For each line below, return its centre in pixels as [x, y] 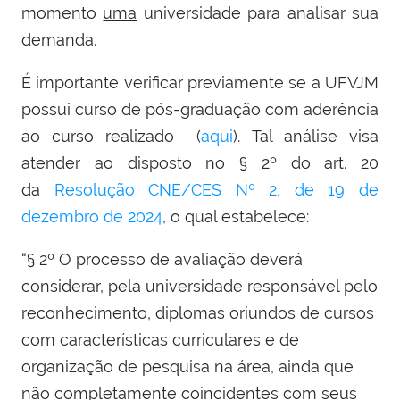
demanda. [59, 40]
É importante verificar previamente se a [173, 83]
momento [62, 13]
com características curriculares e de [160, 340]
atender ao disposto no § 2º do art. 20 [200, 163]
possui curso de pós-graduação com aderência [200, 110]
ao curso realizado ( [112, 137]
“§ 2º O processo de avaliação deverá [162, 260]
